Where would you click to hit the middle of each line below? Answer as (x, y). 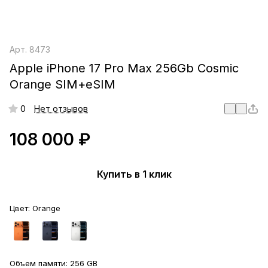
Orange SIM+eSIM (63, 85)
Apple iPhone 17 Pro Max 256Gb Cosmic (124, 68)
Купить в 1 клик (134, 174)
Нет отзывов (61, 109)
